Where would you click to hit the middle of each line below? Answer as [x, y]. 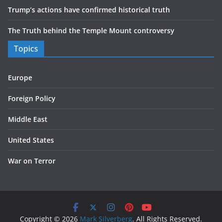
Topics [26, 49]
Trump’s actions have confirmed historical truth [89, 10]
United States [31, 140]
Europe [20, 78]
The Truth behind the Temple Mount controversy [91, 31]
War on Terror [32, 161]
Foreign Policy [32, 99]
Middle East [28, 119]
